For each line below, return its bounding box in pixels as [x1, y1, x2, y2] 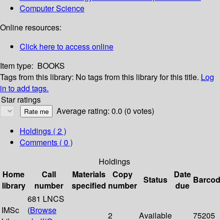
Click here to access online [20, 41, 113, 53]
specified [72, 180, 106, 192]
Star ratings [1, 94, 41, 106]
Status [143, 174, 167, 186]
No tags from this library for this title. [76, 71, 199, 83]
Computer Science [20, 2, 84, 14]
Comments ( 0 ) [20, 137, 73, 148]
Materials [72, 168, 106, 180]
